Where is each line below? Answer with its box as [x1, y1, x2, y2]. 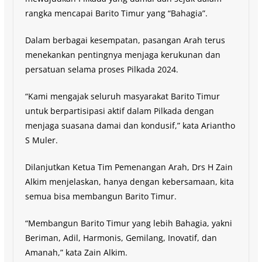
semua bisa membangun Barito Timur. [25, 190, 177, 202]
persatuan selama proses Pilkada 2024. [25, 63, 178, 75]
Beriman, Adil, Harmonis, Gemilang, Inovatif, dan [25, 232, 217, 243]
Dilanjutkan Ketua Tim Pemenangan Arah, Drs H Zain [25, 161, 233, 173]
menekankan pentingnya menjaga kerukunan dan [25, 49, 220, 60]
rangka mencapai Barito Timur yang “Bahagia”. [25, 7, 208, 19]
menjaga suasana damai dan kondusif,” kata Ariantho [25, 119, 235, 131]
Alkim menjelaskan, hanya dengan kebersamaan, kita [25, 175, 234, 187]
